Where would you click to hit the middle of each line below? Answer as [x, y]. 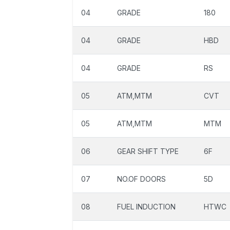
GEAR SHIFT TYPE [148, 151]
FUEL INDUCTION [146, 207]
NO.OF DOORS [141, 179]
